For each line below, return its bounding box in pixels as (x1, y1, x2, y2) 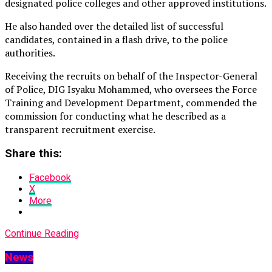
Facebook (29, 172, 71, 184)
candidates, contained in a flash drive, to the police (5, 32, 228, 46)
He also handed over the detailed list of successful (5, 19, 223, 33)
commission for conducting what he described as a (5, 109, 226, 123)
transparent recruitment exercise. (5, 122, 155, 136)
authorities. (5, 46, 55, 59)
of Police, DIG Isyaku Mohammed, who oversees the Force (5, 82, 257, 96)
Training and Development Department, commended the (5, 95, 257, 109)
